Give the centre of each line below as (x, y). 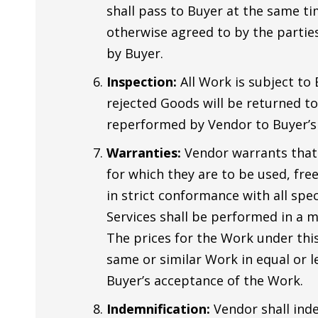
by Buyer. (135, 54)
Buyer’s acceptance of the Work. (205, 281)
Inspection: (143, 82)
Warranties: (144, 153)
